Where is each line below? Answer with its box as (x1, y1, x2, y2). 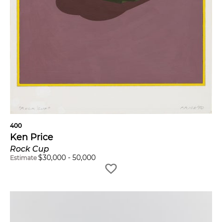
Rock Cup (10, 144, 49, 154)
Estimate (10, 154, 37, 162)
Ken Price (10, 132, 53, 143)
